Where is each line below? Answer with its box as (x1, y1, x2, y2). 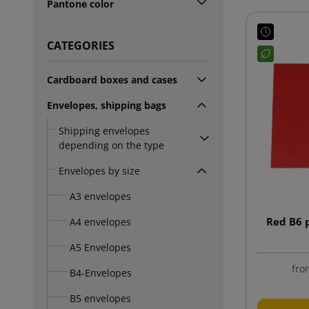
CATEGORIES (47, 37, 114, 53)
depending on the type (59, 138, 164, 152)
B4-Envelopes (70, 266, 132, 279)
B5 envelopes (70, 291, 131, 305)
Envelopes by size (59, 163, 140, 177)
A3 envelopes (70, 189, 131, 203)
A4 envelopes (70, 215, 131, 228)
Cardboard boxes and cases (47, 72, 177, 86)
